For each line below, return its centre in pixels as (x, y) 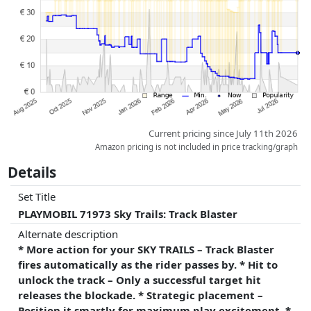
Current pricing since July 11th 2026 (224, 133)
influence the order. (48, 25)
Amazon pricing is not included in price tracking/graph (197, 146)
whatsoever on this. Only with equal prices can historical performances (154, 10)
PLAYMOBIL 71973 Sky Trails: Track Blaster (128, 214)
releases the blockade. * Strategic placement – (141, 295)
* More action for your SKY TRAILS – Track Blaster (146, 249)
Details (32, 172)
